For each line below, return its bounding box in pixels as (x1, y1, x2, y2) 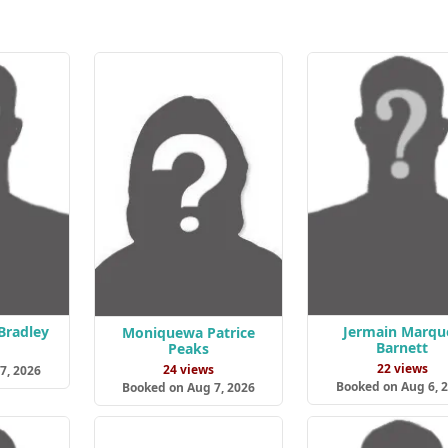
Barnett (376, 337, 429, 357)
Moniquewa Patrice (121, 323, 255, 343)
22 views (376, 359, 428, 377)
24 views (162, 361, 214, 379)
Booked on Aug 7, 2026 (121, 379, 255, 397)
